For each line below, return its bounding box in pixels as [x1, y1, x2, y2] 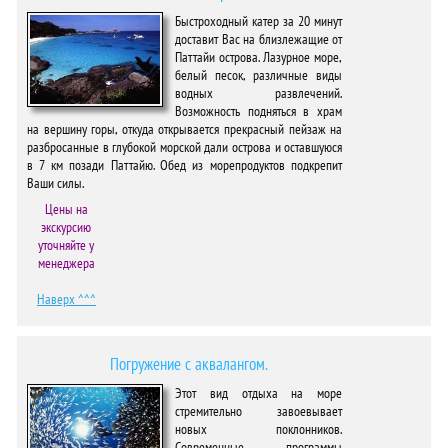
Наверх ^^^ [36, 290, 96, 308]
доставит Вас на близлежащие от [175, 30, 343, 48]
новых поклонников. [175, 420, 343, 438]
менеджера [37, 254, 95, 272]
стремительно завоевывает [175, 402, 343, 420]
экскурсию [41, 218, 92, 236]
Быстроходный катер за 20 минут [175, 12, 343, 30]
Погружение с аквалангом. [101, 353, 268, 375]
